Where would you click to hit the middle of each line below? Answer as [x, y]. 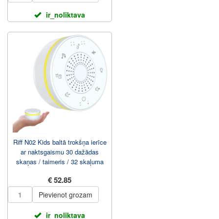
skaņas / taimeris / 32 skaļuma [60, 162]
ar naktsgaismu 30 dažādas [60, 152]
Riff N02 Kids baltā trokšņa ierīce [60, 142]
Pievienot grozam [66, 195]
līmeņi [60, 171]
